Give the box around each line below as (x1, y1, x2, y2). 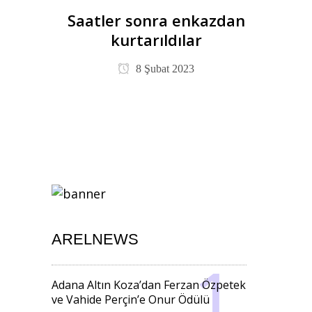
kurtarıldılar (110, 29, 202, 50)
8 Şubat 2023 (133, 63, 194, 75)
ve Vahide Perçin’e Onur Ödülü (52, 292, 210, 307)
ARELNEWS (52, 231, 139, 248)
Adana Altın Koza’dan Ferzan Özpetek (52, 277, 246, 292)
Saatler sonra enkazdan (67, 10, 245, 31)
